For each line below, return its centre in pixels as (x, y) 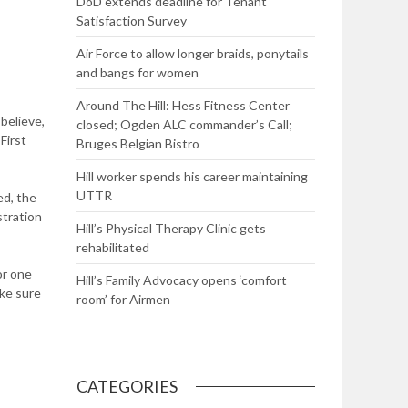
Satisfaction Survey (131, 20)
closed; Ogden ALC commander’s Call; (184, 124)
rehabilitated (112, 247)
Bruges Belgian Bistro (138, 143)
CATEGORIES (127, 386)
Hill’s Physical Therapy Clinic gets (171, 228)
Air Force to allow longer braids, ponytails (192, 53)
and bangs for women (137, 72)
